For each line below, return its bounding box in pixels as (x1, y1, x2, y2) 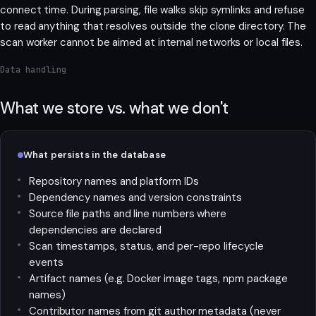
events (29, 255, 63, 270)
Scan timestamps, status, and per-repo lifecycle (29, 239, 264, 254)
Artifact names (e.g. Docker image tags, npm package (29, 272, 288, 286)
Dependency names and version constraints (29, 190, 242, 205)
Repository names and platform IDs (29, 174, 199, 189)
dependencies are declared (29, 223, 162, 238)
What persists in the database (23, 149, 166, 162)
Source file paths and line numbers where (29, 207, 227, 221)
